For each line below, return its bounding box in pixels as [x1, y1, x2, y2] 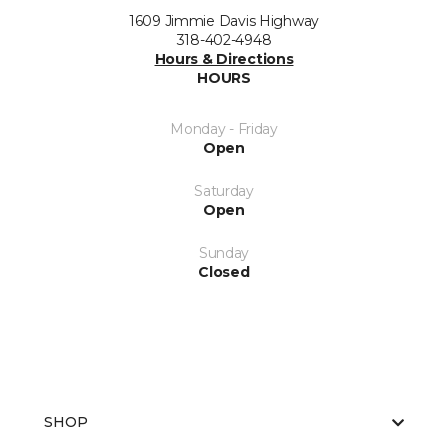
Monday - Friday [170, 120, 278, 138]
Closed [198, 263, 250, 281]
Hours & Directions [154, 50, 294, 68]
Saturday [194, 182, 254, 200]
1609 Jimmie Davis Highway [129, 12, 319, 30]
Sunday [198, 244, 250, 262]
